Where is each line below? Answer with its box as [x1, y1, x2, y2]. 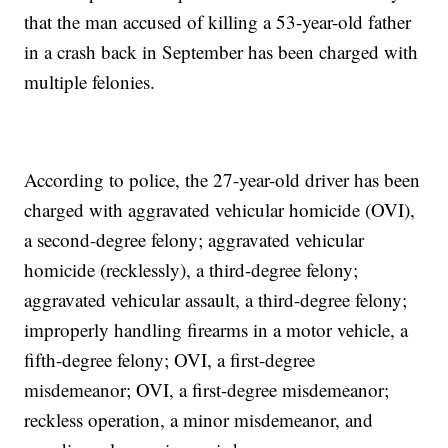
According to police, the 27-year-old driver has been [24, 167, 421, 193]
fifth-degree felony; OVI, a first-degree [24, 347, 316, 373]
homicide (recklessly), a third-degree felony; [24, 257, 359, 283]
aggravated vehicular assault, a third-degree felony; [24, 287, 408, 313]
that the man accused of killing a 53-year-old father [24, 9, 412, 35]
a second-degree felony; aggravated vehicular [24, 227, 365, 253]
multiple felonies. [24, 69, 156, 95]
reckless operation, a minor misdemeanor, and [24, 407, 374, 433]
